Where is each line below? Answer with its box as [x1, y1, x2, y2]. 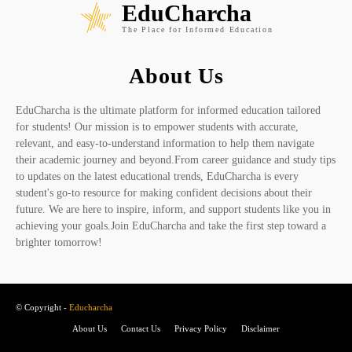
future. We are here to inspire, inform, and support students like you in [16, 203, 331, 215]
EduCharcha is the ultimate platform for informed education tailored [16, 104, 321, 116]
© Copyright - [16, 302, 69, 312]
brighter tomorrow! [16, 236, 102, 248]
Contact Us [121, 323, 160, 333]
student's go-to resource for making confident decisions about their [16, 186, 312, 199]
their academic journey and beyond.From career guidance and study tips [16, 153, 335, 166]
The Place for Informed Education [122, 24, 273, 34]
